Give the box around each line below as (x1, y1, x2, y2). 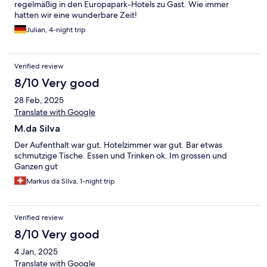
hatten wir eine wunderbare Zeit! (14, 9, 137, 20)
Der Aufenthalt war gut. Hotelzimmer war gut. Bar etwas (14, 139, 222, 150)
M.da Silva (14, 122, 60, 134)
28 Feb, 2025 (14, 94, 64, 105)
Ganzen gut (14, 160, 58, 172)
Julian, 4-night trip (26, 24, 86, 35)
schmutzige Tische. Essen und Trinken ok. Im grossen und (14, 150, 227, 161)
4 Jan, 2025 (14, 246, 58, 257)
